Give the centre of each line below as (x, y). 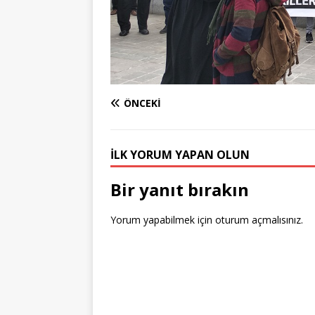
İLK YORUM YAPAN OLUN (180, 154)
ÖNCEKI (142, 103)
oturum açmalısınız (258, 219)
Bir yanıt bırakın (180, 189)
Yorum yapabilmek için (163, 219)
